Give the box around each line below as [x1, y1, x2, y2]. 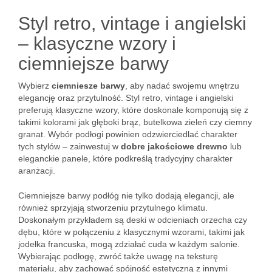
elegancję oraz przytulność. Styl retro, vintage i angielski [18, 93, 233, 103]
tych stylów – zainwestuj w [18, 141, 121, 151]
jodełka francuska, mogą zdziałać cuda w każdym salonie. [18, 239, 240, 249]
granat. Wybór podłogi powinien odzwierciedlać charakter [18, 129, 237, 139]
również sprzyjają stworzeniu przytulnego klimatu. [18, 203, 208, 212]
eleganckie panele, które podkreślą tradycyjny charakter [18, 154, 233, 163]
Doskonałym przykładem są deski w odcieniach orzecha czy [18, 215, 247, 225]
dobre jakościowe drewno [121, 141, 228, 151]
